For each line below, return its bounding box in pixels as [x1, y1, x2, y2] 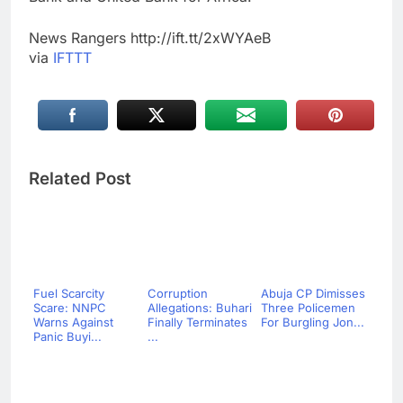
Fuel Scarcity [33, 286, 104, 301]
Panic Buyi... [33, 329, 102, 345]
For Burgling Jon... [261, 315, 364, 330]
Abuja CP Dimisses [261, 286, 365, 301]
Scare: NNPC [33, 300, 106, 316]
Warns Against [33, 315, 113, 330]
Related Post [29, 168, 131, 190]
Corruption [147, 286, 208, 301]
